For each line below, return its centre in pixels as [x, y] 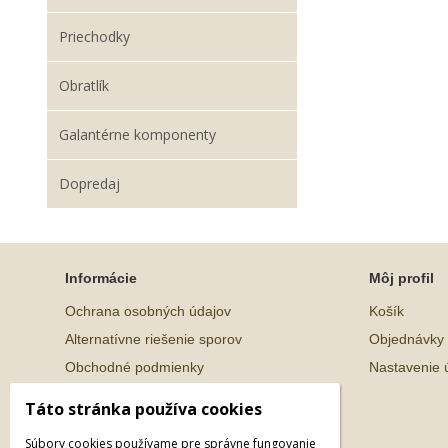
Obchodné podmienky [134, 367]
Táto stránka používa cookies [143, 409]
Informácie [101, 278]
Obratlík [84, 85]
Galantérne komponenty [137, 134]
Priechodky [94, 36]
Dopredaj [89, 183]
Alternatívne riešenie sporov [153, 339]
